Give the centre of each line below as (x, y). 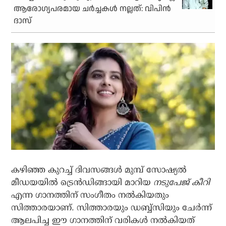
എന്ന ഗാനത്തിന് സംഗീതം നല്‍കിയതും (90, 195)
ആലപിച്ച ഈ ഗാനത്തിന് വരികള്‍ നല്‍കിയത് (103, 220)
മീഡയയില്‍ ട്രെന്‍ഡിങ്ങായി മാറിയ (82, 182)
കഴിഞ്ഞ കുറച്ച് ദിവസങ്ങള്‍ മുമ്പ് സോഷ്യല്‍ (99, 169)
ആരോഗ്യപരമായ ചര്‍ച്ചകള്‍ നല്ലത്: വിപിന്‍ (93, 9)
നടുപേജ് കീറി (182, 182)
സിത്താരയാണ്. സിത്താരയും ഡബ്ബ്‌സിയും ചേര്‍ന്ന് (112, 207)
